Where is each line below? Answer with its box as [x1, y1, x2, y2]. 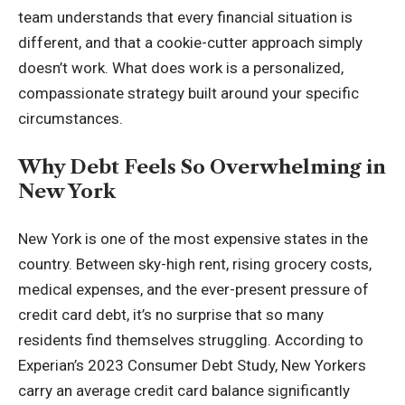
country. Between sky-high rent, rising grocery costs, [18, 255, 372, 273]
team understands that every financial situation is [18, 8, 353, 26]
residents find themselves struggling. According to [18, 331, 363, 349]
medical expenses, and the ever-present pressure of [18, 280, 369, 298]
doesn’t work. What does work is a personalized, [18, 59, 344, 77]
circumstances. [18, 109, 123, 127]
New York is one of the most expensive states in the [18, 230, 368, 248]
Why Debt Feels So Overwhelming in [18, 155, 386, 178]
